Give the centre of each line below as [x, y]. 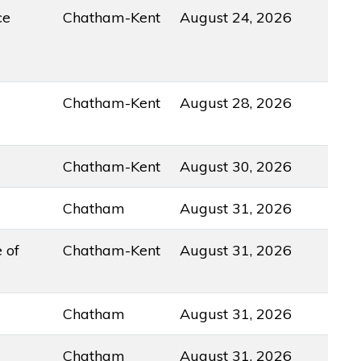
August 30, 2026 [236, 166]
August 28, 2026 [236, 102]
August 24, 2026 [236, 17]
